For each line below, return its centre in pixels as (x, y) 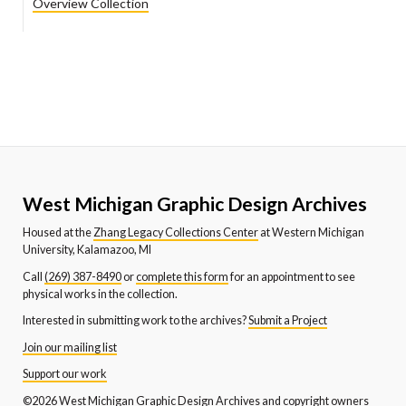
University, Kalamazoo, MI (87, 250)
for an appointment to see (292, 276)
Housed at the (58, 233)
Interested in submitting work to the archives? (135, 321)
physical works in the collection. (100, 294)
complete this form (182, 276)
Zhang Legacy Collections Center (176, 233)
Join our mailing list (70, 347)
